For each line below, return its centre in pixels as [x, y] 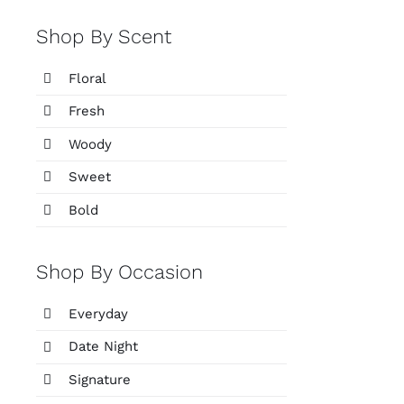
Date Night [103, 347]
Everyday [98, 313]
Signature [99, 379]
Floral [87, 78]
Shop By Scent [103, 36]
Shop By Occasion [119, 271]
